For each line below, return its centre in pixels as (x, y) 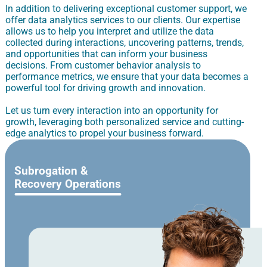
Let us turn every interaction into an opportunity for (112, 110)
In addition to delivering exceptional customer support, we (126, 8)
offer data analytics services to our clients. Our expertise (123, 20)
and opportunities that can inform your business (106, 54)
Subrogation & (51, 171)
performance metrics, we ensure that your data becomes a (127, 76)
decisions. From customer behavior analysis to (103, 65)
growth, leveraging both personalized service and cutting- (125, 122)
